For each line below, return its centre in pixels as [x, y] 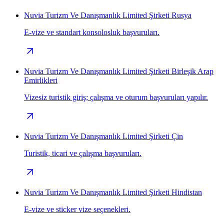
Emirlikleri [41, 80]
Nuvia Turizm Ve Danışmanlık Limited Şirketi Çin [103, 136]
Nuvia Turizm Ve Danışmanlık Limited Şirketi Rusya [108, 15]
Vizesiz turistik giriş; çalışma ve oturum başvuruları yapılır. [116, 97]
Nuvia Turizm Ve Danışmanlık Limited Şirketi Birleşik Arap [119, 71]
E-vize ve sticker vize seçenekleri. [77, 209]
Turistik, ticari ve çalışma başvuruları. [83, 153]
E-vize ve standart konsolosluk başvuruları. [92, 32]
